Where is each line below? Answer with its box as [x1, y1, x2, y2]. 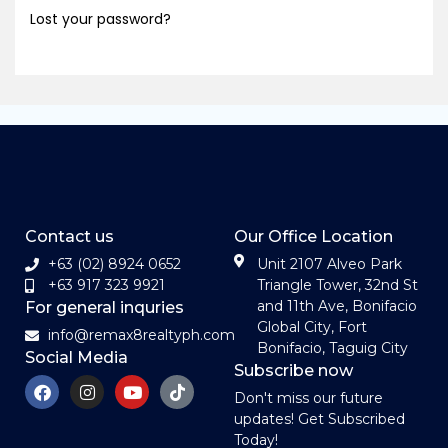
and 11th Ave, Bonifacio [256, 297, 417, 315]
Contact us [25, 227, 114, 246]
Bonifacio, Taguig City [256, 339, 408, 357]
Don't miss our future [234, 389, 383, 407]
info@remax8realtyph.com [47, 326, 235, 344]
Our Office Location [234, 227, 393, 246]
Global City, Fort [256, 318, 367, 336]
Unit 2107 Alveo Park [256, 255, 402, 273]
